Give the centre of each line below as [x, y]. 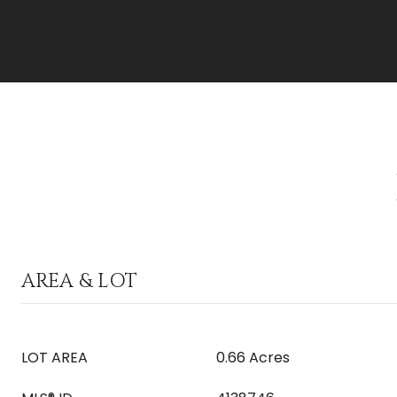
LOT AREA [54, 358]
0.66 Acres [253, 358]
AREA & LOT [79, 281]
